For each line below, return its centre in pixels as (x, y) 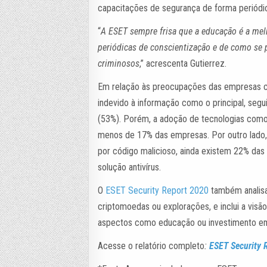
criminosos (119, 63)
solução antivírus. (130, 167)
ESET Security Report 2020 (157, 190)
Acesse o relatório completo (151, 246)
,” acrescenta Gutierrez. (183, 63)
